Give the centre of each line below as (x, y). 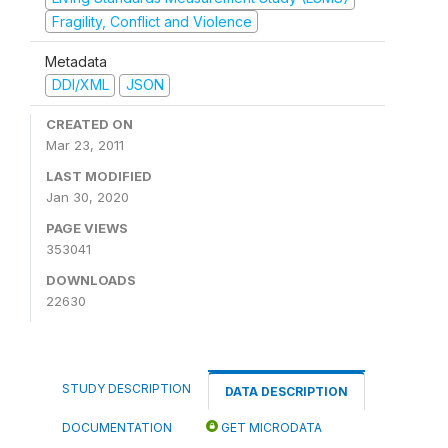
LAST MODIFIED (99, 175)
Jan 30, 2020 (87, 196)
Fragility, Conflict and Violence (151, 21)
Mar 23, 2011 (85, 144)
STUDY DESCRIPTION (126, 388)
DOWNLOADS (91, 279)
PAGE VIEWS (87, 227)
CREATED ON (89, 123)
